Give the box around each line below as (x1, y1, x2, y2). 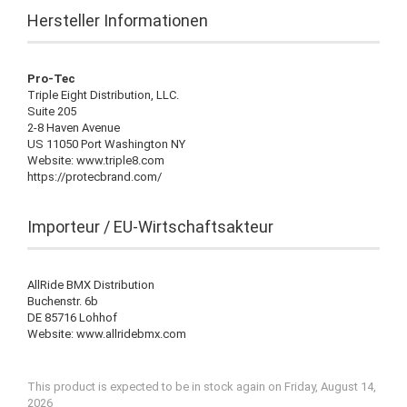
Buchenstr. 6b (27, 293, 98, 308)
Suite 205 (27, 104, 76, 118)
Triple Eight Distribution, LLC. (27, 87, 179, 102)
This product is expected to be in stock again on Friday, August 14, (27, 379, 376, 393)
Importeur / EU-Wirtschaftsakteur (27, 216, 273, 236)
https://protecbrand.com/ (27, 169, 162, 184)
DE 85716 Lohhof (27, 310, 117, 324)
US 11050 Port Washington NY (27, 136, 185, 151)
